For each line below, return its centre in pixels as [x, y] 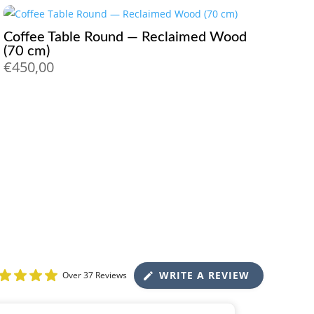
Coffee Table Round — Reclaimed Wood [125, 37]
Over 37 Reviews [95, 275]
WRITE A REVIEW [204, 275]
